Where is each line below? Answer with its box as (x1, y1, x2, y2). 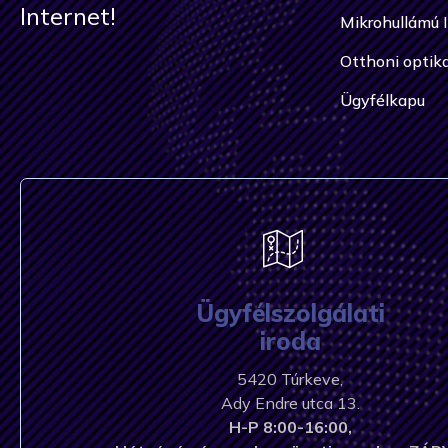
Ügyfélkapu (340, 90, 425, 110)
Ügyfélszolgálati (195, 298, 385, 328)
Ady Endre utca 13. (220, 393, 360, 413)
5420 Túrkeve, (237, 369, 343, 389)
